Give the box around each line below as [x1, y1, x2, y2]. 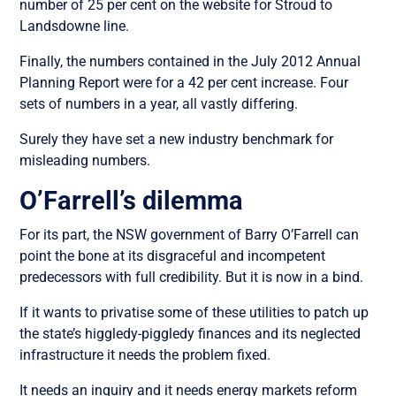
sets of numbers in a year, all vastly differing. [19, 95, 299, 112]
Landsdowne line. [19, 17, 130, 34]
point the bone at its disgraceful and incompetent [19, 247, 326, 264]
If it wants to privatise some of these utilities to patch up [19, 303, 369, 321]
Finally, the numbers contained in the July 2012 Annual [19, 52, 362, 70]
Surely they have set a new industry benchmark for [19, 130, 334, 148]
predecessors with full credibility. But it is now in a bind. [19, 268, 364, 286]
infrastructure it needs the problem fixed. [19, 346, 271, 363]
